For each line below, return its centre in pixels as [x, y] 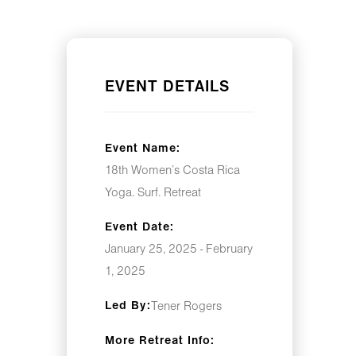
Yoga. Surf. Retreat [153, 193]
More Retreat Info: [160, 341]
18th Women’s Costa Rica [172, 170]
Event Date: [139, 227]
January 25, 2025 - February [179, 249]
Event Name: [143, 148]
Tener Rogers [186, 306]
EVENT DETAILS [167, 87]
